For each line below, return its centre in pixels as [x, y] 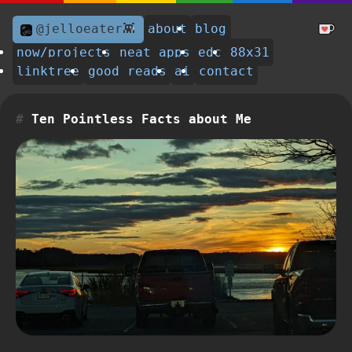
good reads [127, 71]
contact [226, 71]
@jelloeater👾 [86, 29]
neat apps [154, 52]
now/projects [64, 52]
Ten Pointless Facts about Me [141, 119]
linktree [48, 71]
